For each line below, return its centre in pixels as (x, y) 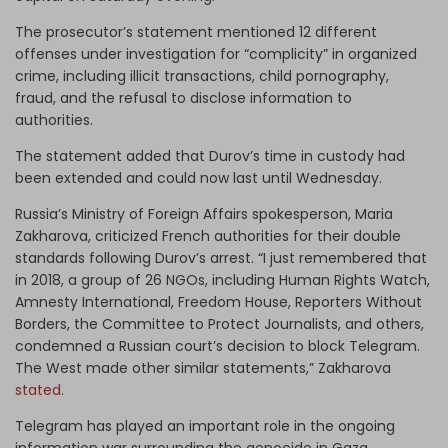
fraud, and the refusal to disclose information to (183, 97)
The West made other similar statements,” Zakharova (203, 367)
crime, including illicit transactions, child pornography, (202, 75)
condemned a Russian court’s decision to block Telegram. (217, 345)
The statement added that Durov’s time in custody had (210, 155)
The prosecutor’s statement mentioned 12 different (196, 31)
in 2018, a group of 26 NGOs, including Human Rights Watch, (222, 279)
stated (38, 389)
